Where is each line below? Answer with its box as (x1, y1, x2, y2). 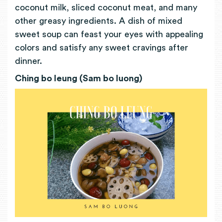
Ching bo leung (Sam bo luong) (15, 73, 142, 83)
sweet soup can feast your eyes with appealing (15, 30, 203, 39)
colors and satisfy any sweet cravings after (15, 43, 188, 53)
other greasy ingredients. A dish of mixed (15, 16, 182, 26)
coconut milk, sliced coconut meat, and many (15, 3, 197, 12)
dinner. (15, 56, 47, 66)
